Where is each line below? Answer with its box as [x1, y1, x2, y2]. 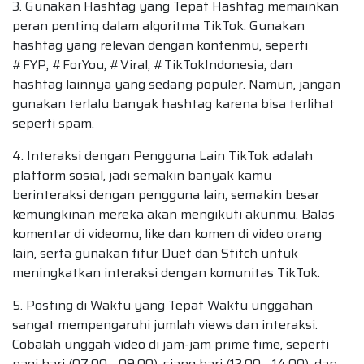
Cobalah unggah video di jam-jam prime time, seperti [12, 333, 329, 354]
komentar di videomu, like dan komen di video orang [12, 223, 322, 244]
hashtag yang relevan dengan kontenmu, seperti [12, 34, 308, 55]
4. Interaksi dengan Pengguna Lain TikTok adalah [12, 145, 313, 166]
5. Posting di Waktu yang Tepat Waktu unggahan [12, 294, 313, 315]
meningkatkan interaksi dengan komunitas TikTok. [12, 262, 320, 283]
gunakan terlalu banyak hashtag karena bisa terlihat [12, 93, 335, 114]
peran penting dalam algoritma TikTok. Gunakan [12, 15, 305, 36]
